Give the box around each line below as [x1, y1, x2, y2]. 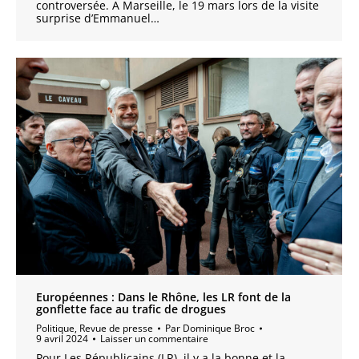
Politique [36, 321, 75, 336]
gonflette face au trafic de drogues [36, 301, 226, 317]
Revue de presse [79, 321, 153, 336]
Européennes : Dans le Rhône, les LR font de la [36, 289, 291, 305]
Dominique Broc [183, 321, 255, 336]
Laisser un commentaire [100, 332, 208, 346]
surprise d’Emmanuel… [36, 10, 159, 26]
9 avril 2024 [36, 332, 88, 346]
